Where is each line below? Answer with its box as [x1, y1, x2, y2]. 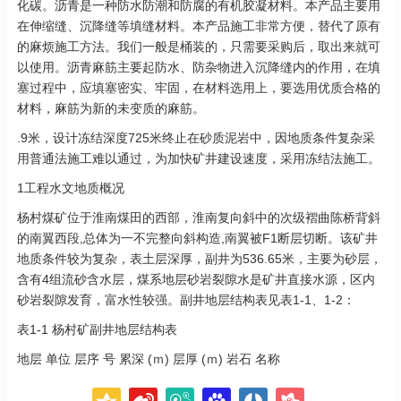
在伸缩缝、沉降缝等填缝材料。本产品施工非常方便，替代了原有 [17, 19, 380, 34]
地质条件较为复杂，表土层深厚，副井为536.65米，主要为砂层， [17, 252, 382, 267]
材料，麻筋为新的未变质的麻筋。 [17, 101, 205, 116]
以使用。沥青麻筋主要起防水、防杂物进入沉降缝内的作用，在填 [17, 60, 380, 75]
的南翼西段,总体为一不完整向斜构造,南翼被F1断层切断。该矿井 [17, 231, 378, 246]
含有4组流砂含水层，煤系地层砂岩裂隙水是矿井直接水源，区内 [17, 272, 375, 287]
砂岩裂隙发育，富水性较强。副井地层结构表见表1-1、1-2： [17, 293, 355, 308]
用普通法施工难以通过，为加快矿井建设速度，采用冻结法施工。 [17, 151, 380, 166]
